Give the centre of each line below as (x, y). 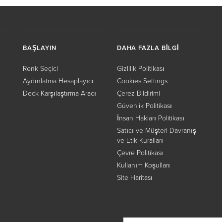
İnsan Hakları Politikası (151, 118)
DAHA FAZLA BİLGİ (148, 48)
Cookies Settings (142, 81)
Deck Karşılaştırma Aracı (59, 93)
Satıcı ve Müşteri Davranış (157, 131)
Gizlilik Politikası (141, 69)
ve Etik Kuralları (140, 140)
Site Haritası (135, 178)
